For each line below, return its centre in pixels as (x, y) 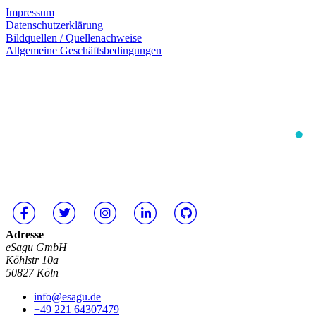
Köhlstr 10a (32, 260)
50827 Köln (32, 273)
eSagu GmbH (36, 248)
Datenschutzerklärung (54, 25)
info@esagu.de (67, 297)
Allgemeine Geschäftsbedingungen (84, 51)
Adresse (25, 235)
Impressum (30, 13)
